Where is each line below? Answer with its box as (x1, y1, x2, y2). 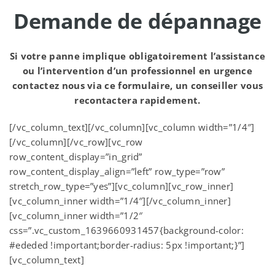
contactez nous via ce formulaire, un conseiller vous (12, 79, 263, 91)
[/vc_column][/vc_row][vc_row (9, 136, 143, 148)
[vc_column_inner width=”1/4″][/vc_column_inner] (9, 195, 231, 207)
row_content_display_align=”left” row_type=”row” (9, 165, 225, 177)
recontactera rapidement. (74, 94, 201, 106)
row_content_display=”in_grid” (9, 150, 142, 163)
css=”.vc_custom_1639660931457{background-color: (9, 224, 244, 236)
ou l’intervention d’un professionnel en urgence (22, 64, 253, 77)
